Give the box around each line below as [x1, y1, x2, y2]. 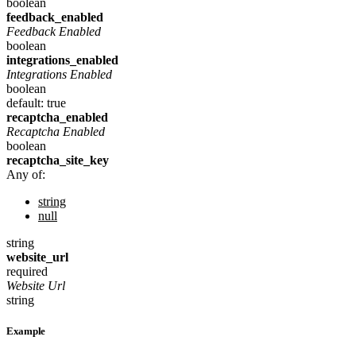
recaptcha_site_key [6, 153, 109, 167]
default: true [6, 95, 66, 110]
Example [6, 325, 46, 338]
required [6, 264, 48, 278]
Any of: [6, 167, 45, 181]
